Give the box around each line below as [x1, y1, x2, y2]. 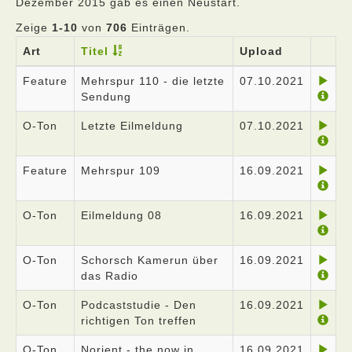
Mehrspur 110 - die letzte [81, 75, 225, 87]
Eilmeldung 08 [81, 209, 162, 222]
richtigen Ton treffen [81, 314, 196, 327]
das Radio [81, 269, 138, 282]
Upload [240, 45, 283, 57]
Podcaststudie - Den [81, 299, 196, 311]
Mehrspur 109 [81, 164, 160, 177]
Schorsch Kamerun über [81, 254, 218, 266]
